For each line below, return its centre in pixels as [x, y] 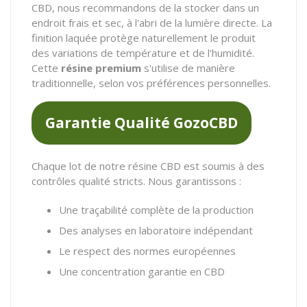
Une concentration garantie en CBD [142, 271]
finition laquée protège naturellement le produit [144, 37]
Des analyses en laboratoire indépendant [156, 230]
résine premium [101, 67]
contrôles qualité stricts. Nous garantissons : [136, 181]
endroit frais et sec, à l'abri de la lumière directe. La [152, 22]
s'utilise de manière [188, 67]
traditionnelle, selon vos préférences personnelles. [151, 83]
